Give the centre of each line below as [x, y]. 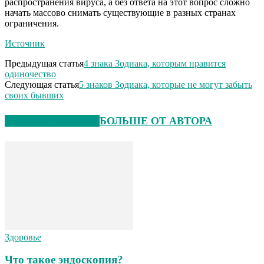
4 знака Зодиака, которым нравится [155, 63]
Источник [25, 43]
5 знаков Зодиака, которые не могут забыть [166, 84]
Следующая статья [42, 84]
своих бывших [34, 95]
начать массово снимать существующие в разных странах [120, 12]
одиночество [30, 74]
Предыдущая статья [44, 63]
